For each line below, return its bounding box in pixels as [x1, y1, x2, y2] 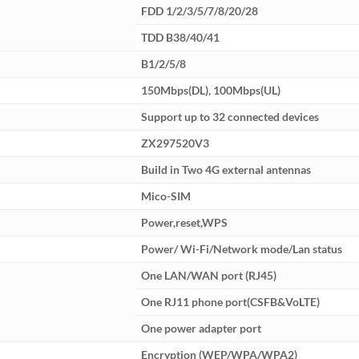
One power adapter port [141, 321, 262, 336]
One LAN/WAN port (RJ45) [141, 268, 277, 283]
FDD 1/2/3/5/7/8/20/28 [141, 4, 259, 18]
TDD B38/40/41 [141, 30, 220, 45]
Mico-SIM [141, 189, 192, 204]
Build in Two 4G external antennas [141, 163, 312, 177]
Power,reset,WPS [141, 216, 228, 230]
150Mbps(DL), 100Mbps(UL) [141, 83, 281, 98]
